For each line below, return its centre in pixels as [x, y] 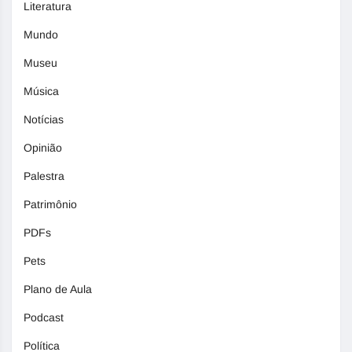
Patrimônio [50, 205]
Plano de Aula [58, 290]
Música [41, 92]
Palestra [44, 176]
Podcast [44, 318]
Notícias [44, 120]
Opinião [43, 148]
